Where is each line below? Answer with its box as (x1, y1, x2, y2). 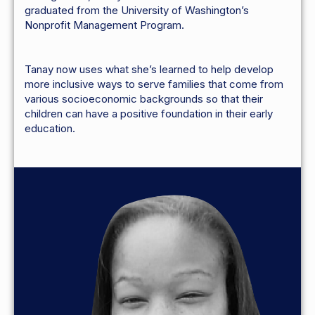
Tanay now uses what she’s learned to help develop (25, 63, 274, 77)
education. (25, 122, 75, 136)
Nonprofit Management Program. (25, 18, 184, 32)
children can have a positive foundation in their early (25, 107, 273, 121)
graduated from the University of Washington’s (25, 4, 249, 18)
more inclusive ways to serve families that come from (25, 77, 283, 91)
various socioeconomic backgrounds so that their (25, 92, 263, 106)
